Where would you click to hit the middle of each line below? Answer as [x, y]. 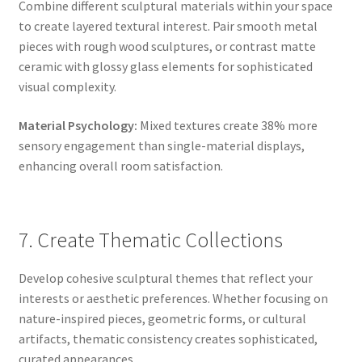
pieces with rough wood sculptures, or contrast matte [167, 46]
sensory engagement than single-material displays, [161, 145]
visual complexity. [67, 86]
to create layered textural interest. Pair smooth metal [168, 25]
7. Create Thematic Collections [150, 240]
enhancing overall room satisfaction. [120, 165]
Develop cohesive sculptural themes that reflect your [165, 278]
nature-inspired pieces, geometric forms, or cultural [162, 318]
